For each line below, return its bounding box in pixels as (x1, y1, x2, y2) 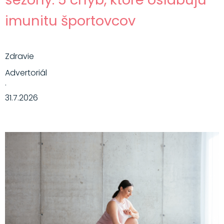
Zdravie (4, 50, 34, 62)
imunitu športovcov (4, 11, 135, 31)
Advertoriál (4, 67, 47, 79)
